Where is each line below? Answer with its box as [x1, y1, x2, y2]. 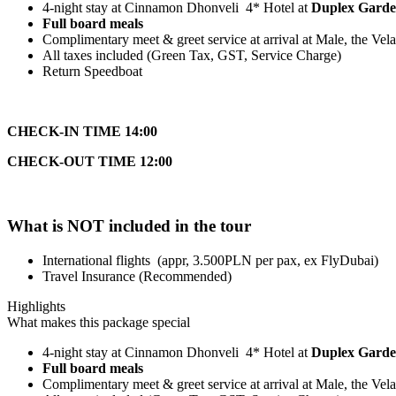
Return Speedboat [42, 64, 142, 80]
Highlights [7, 298, 65, 314]
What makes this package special [7, 314, 190, 330]
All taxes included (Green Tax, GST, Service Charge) [42, 48, 341, 64]
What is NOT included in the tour [7, 217, 251, 236]
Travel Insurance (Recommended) [42, 268, 232, 284]
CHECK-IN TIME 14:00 [7, 124, 157, 140]
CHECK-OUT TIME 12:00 [7, 154, 172, 170]
